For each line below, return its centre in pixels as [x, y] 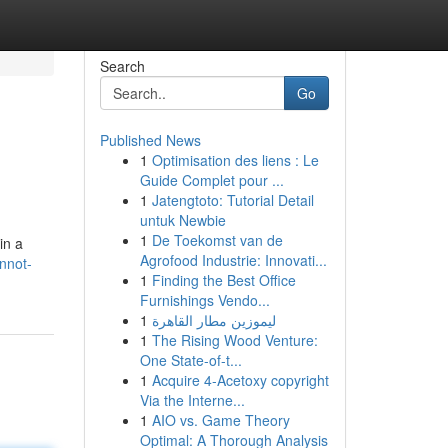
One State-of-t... [190, 360]
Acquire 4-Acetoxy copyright [240, 380]
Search [122, 66]
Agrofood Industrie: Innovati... [233, 260]
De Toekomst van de [217, 240]
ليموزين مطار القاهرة [213, 320]
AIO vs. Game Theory [220, 420]
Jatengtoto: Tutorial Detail [232, 200]
